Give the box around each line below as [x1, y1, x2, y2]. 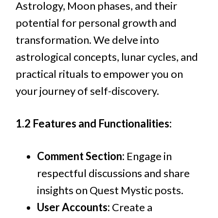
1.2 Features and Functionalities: [16, 117, 172, 130]
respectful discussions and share [37, 166, 190, 180]
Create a [110, 200, 152, 214]
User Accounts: [37, 200, 110, 214]
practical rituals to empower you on [16, 67, 183, 80]
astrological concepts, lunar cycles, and [16, 50, 198, 63]
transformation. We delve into [16, 33, 159, 46]
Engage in [125, 149, 172, 163]
